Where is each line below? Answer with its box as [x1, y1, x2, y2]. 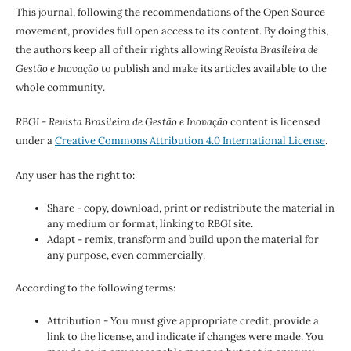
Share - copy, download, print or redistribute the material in [46, 201, 335, 215]
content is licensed [227, 114, 320, 128]
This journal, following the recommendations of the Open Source [15, 5, 325, 19]
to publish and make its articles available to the [98, 61, 327, 75]
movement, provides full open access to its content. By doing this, [15, 24, 328, 38]
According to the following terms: [15, 280, 175, 295]
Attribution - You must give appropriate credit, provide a [46, 313, 319, 327]
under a [15, 133, 55, 147]
